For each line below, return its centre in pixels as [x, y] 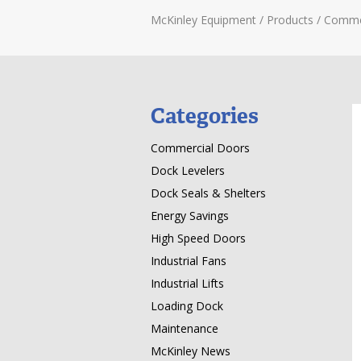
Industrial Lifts [187, 283]
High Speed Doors [198, 238]
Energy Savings [190, 216]
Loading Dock [187, 306]
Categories [205, 116]
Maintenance [185, 328]
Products [290, 20]
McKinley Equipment [203, 20]
